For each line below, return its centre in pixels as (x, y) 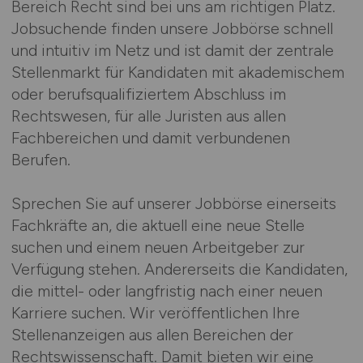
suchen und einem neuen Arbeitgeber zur (158, 247)
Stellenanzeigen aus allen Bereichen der (152, 334)
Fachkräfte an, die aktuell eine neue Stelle (158, 225)
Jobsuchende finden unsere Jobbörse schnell (172, 28)
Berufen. (41, 159)
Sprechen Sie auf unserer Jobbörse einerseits (173, 203)
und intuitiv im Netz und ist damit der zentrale (172, 50)
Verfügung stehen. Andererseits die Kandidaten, (179, 269)
